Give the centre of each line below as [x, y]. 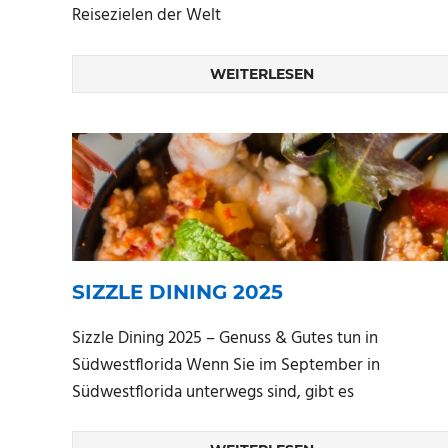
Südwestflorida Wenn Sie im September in [226, 365]
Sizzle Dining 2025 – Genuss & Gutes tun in [225, 338]
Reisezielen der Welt [146, 16]
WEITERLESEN [262, 73]
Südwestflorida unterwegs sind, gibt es [213, 392]
